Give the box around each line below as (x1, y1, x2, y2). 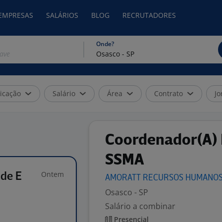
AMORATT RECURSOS (105, 174, 185, 182)
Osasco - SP (105, 187, 148, 198)
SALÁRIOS (46, 10, 78, 20)
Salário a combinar (105, 201, 175, 212)
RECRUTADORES (122, 10, 176, 20)
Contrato (154, 89, 183, 98)
